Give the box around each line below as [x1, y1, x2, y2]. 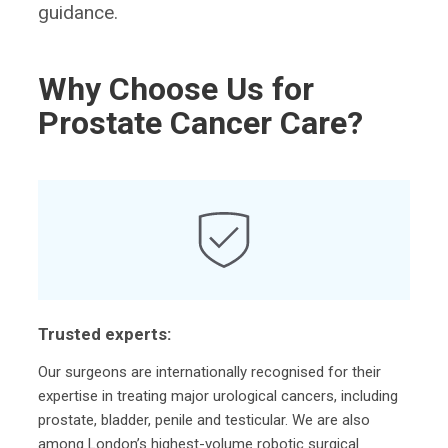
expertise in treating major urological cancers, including [38, 386, 399, 405]
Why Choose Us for [38, 69, 315, 108]
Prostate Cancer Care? [38, 103, 364, 142]
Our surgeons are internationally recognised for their [38, 362, 382, 381]
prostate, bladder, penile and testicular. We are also [38, 410, 371, 429]
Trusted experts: [38, 323, 172, 344]
